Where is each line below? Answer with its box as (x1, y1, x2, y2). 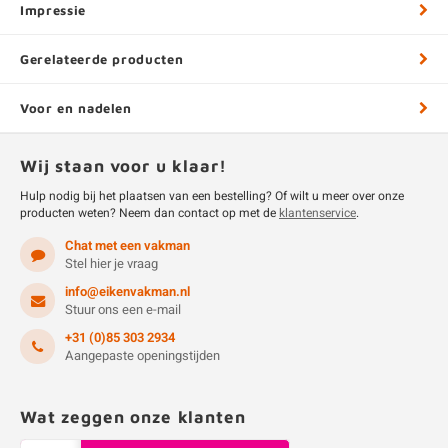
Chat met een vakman (65, 236, 190, 255)
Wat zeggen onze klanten (20, 407, 246, 427)
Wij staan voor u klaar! (20, 156, 227, 176)
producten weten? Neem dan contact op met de (20, 204, 279, 222)
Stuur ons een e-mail (65, 300, 181, 319)
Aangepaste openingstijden (65, 346, 220, 365)
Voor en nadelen (20, 100, 132, 116)
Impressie (20, 2, 86, 18)
